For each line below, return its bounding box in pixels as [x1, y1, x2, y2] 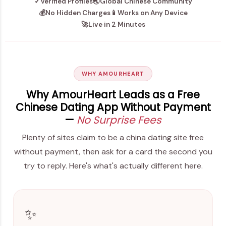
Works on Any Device [117, 8, 188, 17]
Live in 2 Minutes [88, 20, 145, 29]
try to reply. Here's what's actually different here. [23, 160, 203, 172]
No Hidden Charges [45, 8, 110, 17]
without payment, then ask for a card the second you [14, 146, 212, 157]
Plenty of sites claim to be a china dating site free [22, 132, 204, 143]
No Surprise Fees [77, 112, 161, 127]
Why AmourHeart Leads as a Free [26, 87, 200, 102]
